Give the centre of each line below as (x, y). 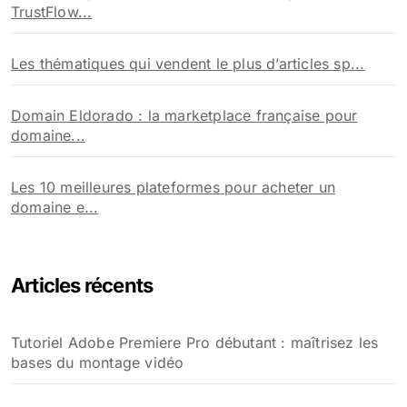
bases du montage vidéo (98, 363)
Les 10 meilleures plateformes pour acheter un (174, 188)
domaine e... (55, 208)
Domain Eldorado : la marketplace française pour (184, 116)
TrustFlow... (52, 12)
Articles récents (82, 286)
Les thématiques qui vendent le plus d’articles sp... (188, 64)
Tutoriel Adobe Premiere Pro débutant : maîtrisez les (195, 343)
